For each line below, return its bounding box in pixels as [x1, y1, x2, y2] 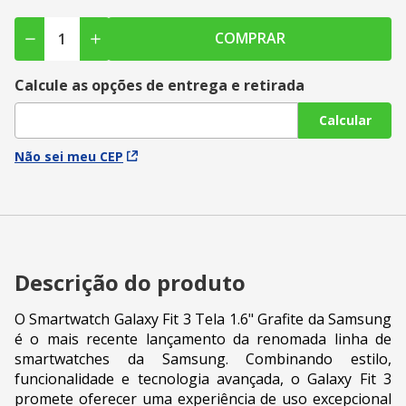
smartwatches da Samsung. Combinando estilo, [14, 348, 391, 369]
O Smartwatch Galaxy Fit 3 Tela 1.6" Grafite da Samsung [14, 308, 391, 329]
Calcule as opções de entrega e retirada [14, 74, 304, 95]
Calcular [318, 111, 372, 130]
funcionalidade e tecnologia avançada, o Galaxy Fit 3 [14, 368, 391, 389]
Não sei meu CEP [14, 147, 123, 165]
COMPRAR [214, 28, 285, 49]
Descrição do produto [14, 266, 246, 297]
